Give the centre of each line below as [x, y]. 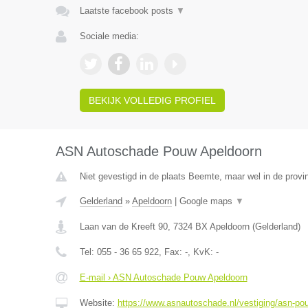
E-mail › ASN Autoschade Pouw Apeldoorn [163, 277]
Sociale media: [109, 36]
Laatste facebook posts [128, 11]
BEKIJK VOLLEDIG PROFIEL [152, 100]
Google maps [207, 201]
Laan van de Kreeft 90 [123, 227]
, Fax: [172, 252]
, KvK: [201, 252]
